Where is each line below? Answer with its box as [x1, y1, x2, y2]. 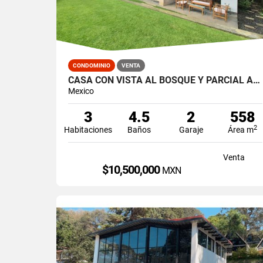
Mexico [68, 86, 94, 96]
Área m [227, 124, 254, 134]
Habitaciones [64, 124, 112, 134]
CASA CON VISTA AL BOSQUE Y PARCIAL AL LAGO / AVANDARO [253, 74, 260, 86]
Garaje [178, 124, 203, 134]
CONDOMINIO [73, 62, 110, 69]
